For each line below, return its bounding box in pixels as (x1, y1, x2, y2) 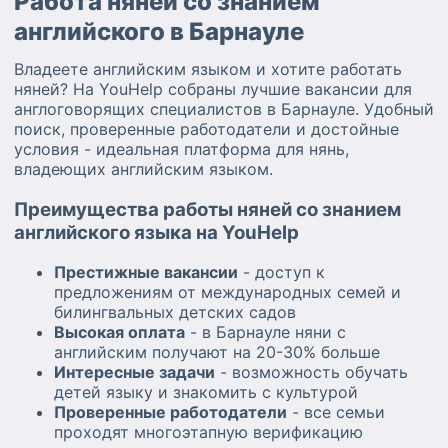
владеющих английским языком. (14, 159, 273, 179)
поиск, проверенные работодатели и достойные (14, 119, 399, 139)
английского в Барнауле (14, 17, 304, 46)
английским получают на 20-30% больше (54, 342, 380, 363)
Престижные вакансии (54, 262, 238, 283)
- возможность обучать (215, 362, 408, 383)
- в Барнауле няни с (185, 322, 346, 343)
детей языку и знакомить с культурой (54, 382, 358, 403)
